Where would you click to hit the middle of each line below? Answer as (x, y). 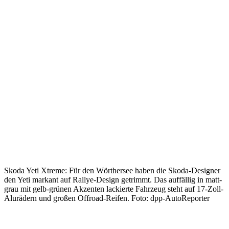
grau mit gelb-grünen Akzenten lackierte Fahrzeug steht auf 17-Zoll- (114, 189)
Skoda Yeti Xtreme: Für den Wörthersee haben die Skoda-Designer (112, 170)
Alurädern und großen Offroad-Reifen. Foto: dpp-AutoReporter (107, 198)
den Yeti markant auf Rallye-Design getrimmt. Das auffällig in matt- (113, 180)
